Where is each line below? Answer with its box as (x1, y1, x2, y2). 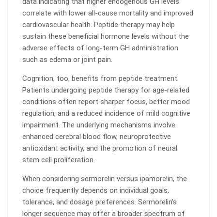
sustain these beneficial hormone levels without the (22, 32, 189, 41)
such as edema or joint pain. (22, 55, 112, 64)
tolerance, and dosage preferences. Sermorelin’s (22, 198, 177, 206)
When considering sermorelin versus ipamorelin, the (22, 174, 187, 183)
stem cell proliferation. (22, 155, 95, 164)
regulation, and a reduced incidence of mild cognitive (22, 109, 190, 118)
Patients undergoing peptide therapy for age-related (22, 86, 189, 94)
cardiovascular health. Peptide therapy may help (22, 20, 175, 29)
